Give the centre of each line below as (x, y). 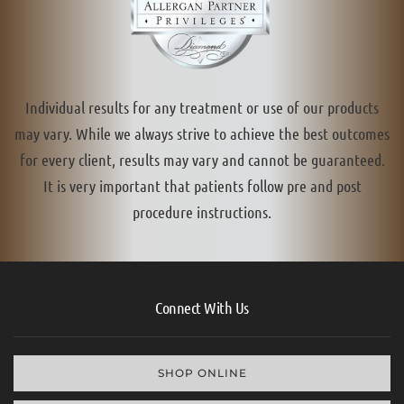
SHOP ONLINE (202, 372)
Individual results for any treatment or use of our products (202, 107)
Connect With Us (202, 307)
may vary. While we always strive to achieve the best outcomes (202, 133)
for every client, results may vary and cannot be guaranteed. (202, 159)
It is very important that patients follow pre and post (202, 185)
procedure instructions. (202, 211)
